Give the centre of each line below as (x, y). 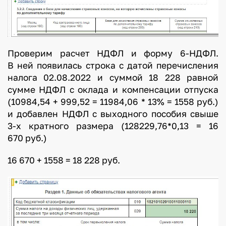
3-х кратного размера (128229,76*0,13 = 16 (113, 126)
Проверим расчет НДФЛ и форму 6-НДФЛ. (113, 53)
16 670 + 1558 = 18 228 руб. (64, 160)
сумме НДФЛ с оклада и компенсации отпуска (113, 90)
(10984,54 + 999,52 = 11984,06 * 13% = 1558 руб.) (113, 102)
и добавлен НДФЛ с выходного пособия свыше (113, 114)
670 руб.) (27, 138)
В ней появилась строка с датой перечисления (113, 66)
